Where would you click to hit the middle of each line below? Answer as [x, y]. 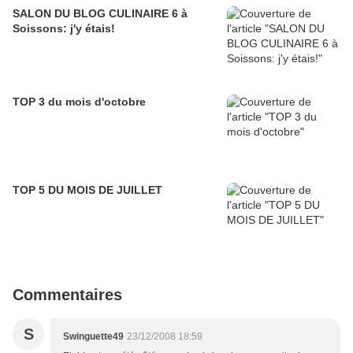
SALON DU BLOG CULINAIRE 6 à [100, 14]
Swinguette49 [93, 337]
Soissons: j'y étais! [64, 29]
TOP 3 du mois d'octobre [79, 102]
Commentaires [67, 295]
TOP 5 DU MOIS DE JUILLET [87, 190]
